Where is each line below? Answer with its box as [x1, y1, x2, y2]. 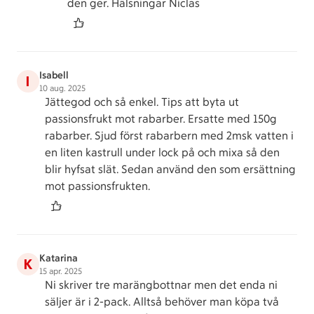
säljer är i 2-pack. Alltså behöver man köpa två [45, 295, 279, 308]
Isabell [39, 69, 69, 81]
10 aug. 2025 [39, 83, 86, 93]
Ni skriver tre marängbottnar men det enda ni [45, 278, 278, 292]
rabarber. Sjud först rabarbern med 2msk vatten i [45, 129, 294, 142]
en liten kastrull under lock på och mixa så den [45, 146, 280, 159]
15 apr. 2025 [39, 266, 82, 276]
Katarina [39, 252, 78, 264]
